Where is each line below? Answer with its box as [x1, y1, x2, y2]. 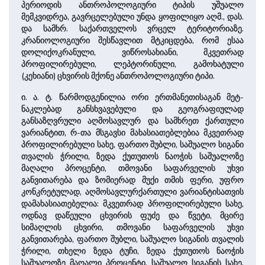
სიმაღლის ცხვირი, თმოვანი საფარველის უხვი [21, 221, 244, 233]
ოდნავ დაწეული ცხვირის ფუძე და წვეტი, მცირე [21, 209, 244, 221]
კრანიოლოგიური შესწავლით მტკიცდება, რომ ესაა [21, 34, 244, 46]
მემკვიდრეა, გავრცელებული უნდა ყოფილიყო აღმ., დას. [21, 11, 244, 22]
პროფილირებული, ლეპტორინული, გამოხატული [21, 58, 244, 70]
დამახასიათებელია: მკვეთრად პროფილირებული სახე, [21, 198, 244, 209]
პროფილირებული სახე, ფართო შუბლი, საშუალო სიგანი [21, 138, 244, 150]
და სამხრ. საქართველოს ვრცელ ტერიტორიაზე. [21, 22, 244, 34]
